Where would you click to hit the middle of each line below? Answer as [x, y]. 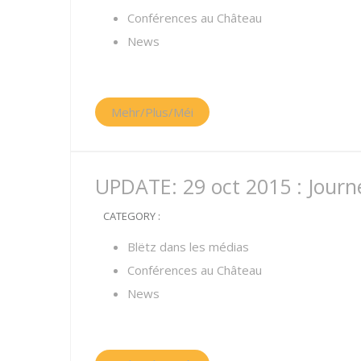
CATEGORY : [132, 216]
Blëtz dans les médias [188, 247]
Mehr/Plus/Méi [152, 112]
